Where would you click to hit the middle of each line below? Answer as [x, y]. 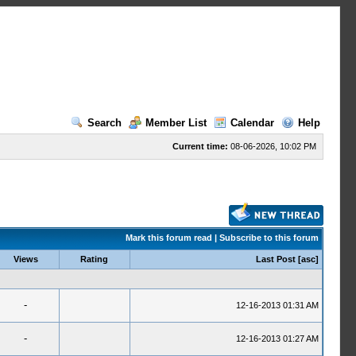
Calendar [252, 123]
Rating [94, 259]
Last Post [275, 259]
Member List [176, 123]
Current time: [200, 146]
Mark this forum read [168, 238]
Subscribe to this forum [269, 238]
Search [104, 123]
